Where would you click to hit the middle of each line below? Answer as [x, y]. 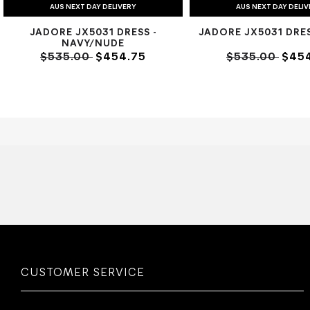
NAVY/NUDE [93, 44]
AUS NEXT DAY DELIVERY [93, 7]
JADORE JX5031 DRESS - [93, 33]
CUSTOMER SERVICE [83, 273]
